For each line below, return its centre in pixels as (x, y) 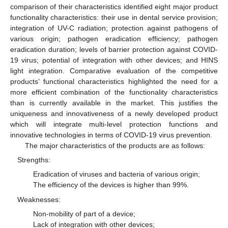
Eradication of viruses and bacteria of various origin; (116, 174)
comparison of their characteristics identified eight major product (114, 7)
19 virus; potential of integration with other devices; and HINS (114, 60)
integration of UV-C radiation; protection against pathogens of (114, 28)
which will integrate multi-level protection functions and (114, 124)
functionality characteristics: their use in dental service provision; (114, 18)
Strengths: (34, 160)
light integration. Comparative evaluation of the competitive (114, 71)
